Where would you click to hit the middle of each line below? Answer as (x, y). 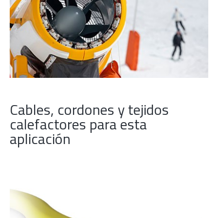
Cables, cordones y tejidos (89, 110)
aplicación (40, 139)
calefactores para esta (78, 124)
